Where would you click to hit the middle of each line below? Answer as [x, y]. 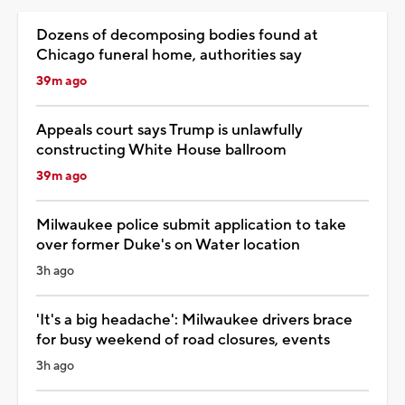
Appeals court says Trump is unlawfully [170, 130]
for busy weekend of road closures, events [183, 339]
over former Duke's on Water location [168, 245]
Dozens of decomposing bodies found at [177, 35]
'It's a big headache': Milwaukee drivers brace [194, 320]
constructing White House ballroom [161, 150]
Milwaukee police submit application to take [191, 225]
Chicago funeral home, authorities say [169, 55]
